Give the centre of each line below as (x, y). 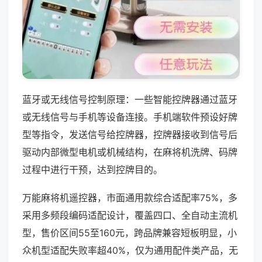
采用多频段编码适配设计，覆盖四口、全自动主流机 (130, 215)
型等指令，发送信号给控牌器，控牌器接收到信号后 (130, 134)
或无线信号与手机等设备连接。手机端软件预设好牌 (130, 117)
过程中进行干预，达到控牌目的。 (92, 169)
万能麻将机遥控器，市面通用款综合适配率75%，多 (130, 197)
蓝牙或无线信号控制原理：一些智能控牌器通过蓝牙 (130, 99)
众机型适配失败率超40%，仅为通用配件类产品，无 (130, 250)
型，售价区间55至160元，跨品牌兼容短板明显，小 (130, 232)
